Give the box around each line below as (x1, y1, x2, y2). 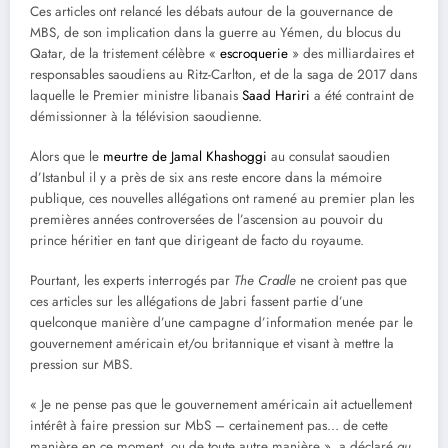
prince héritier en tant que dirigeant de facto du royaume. (30, 230, 368, 250)
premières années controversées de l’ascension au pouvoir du (30, 209, 383, 229)
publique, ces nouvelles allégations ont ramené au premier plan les (30, 188, 414, 208)
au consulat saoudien (267, 146, 390, 166)
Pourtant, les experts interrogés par (30, 271, 234, 291)
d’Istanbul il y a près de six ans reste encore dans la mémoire (30, 167, 382, 187)
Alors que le (30, 146, 103, 166)
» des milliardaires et (288, 43, 414, 63)
